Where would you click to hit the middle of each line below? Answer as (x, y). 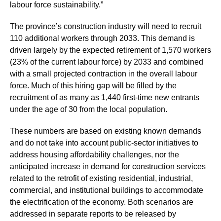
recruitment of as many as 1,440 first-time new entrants (105, 97)
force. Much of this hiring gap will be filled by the (93, 86)
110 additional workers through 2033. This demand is (102, 38)
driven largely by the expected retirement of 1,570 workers (110, 50)
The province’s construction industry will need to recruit (106, 26)
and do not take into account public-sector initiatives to (104, 143)
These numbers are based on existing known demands (106, 131)
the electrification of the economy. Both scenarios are (102, 202)
